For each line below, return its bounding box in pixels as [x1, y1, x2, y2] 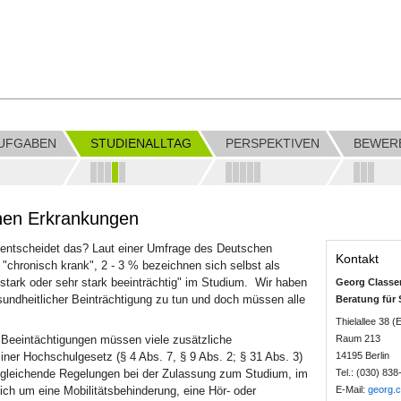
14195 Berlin [335, 349, 389, 361]
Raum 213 [335, 332, 380, 344]
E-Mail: [335, 383, 368, 395]
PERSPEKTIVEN [226, 137, 320, 150]
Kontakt [335, 252, 379, 267]
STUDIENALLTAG [90, 137, 192, 150]
